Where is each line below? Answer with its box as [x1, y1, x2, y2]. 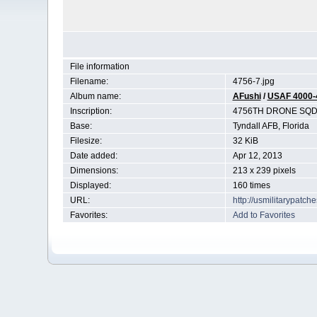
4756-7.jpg [232, 76, 275, 86]
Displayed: [69, 180, 111, 190]
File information [69, 62, 129, 71]
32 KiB [232, 136, 258, 146]
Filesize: [69, 136, 102, 146]
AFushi [232, 91, 261, 101]
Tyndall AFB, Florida [232, 121, 309, 131]
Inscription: [69, 106, 112, 116]
